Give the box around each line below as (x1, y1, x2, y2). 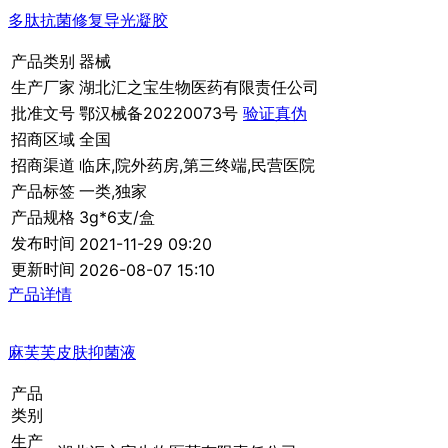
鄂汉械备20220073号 (79, 103, 243, 124)
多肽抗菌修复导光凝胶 (8, 10, 168, 31)
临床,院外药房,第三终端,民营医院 (79, 155, 315, 176)
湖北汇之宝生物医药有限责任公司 (79, 77, 319, 98)
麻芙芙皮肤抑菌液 (8, 342, 136, 363)
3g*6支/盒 (79, 207, 155, 228)
